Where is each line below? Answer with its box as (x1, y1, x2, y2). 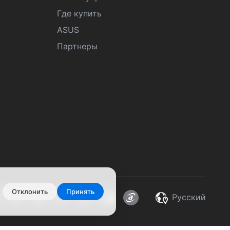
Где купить (57, 8, 102, 18)
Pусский (169, 192, 206, 202)
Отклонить (12, 187, 48, 196)
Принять (66, 187, 94, 196)
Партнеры (57, 41, 98, 51)
